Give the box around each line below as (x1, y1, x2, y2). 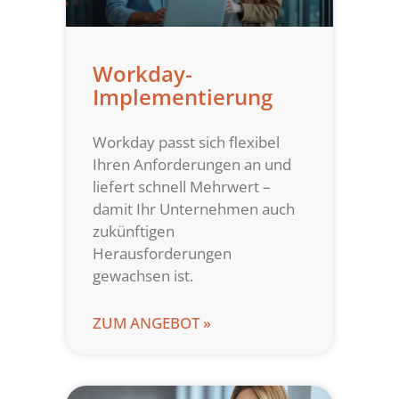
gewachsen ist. (93, 265, 193, 287)
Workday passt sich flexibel (93, 132, 280, 153)
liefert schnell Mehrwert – (93, 176, 271, 198)
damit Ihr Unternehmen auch (93, 199, 295, 220)
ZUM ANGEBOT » (93, 313, 211, 334)
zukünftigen (93, 221, 175, 242)
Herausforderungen (93, 243, 232, 265)
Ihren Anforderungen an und (93, 154, 291, 175)
